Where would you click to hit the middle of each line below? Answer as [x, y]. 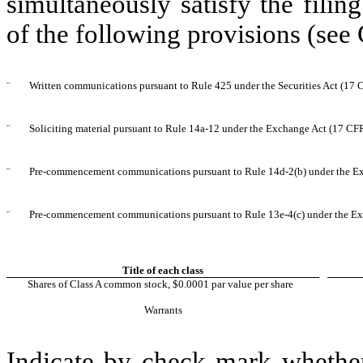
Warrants [163, 310]
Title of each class [163, 270]
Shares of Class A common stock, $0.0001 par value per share [163, 284]
